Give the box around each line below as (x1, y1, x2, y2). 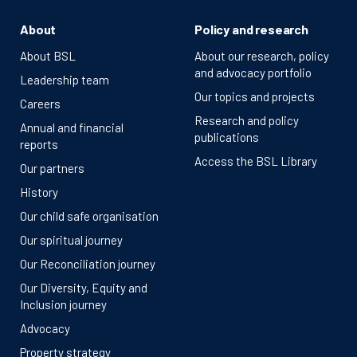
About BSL (20, 49, 76, 63)
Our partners (20, 161, 84, 175)
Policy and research (194, 22, 308, 37)
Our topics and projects (194, 89, 315, 104)
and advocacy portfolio (194, 65, 312, 80)
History (20, 185, 58, 199)
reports (20, 137, 58, 151)
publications (194, 130, 259, 144)
